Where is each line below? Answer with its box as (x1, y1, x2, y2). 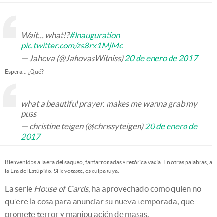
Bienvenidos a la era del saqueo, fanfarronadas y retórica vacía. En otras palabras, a (5, 159, 212, 165)
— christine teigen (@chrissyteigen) (21, 122, 145, 131)
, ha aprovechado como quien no (88, 184, 201, 193)
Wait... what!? (21, 31, 69, 40)
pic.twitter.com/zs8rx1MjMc (21, 41, 123, 50)
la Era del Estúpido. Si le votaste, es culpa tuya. (5, 168, 119, 174)
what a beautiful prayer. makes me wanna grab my (21, 99, 197, 108)
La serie (5, 184, 34, 193)
